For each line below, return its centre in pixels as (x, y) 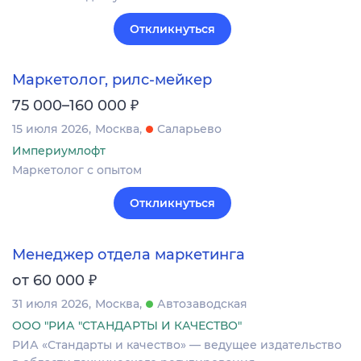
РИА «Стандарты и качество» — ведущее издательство (177, 344)
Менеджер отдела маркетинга (129, 254)
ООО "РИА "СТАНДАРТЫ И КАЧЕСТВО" (127, 325)
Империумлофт (59, 151)
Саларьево (189, 129)
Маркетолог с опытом (77, 170)
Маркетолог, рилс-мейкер (112, 80)
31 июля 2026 (50, 303)
